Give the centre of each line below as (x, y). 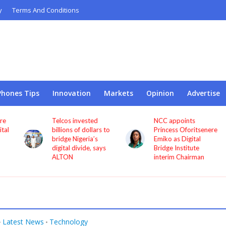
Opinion (160, 93)
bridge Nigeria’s (67, 139)
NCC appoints (167, 121)
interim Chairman (172, 157)
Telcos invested (67, 121)
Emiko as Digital (170, 139)
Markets (118, 93)
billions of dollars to (73, 130)
